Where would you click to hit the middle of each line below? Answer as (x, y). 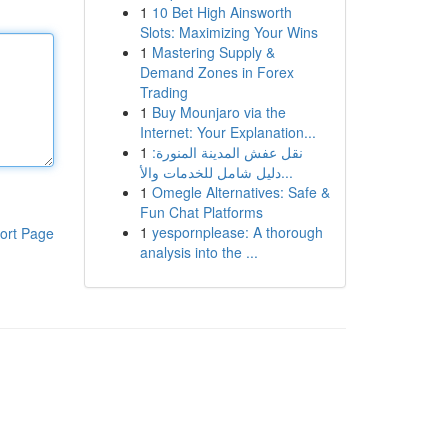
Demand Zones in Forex (216, 72)
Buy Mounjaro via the (218, 112)
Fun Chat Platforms (201, 212)
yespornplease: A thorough (237, 232)
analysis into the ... (198, 252)
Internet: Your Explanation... (227, 132)
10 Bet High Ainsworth (221, 12)
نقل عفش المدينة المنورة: (227, 152)
